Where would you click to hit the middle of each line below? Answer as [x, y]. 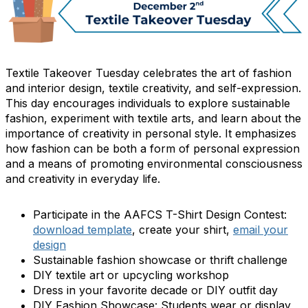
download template [82, 229]
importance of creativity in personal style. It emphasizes [151, 133]
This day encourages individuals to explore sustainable [148, 103]
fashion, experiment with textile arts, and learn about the [153, 118]
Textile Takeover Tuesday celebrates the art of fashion [148, 73]
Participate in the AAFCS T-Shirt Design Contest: [160, 214]
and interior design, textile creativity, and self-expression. [153, 88]
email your [261, 229]
